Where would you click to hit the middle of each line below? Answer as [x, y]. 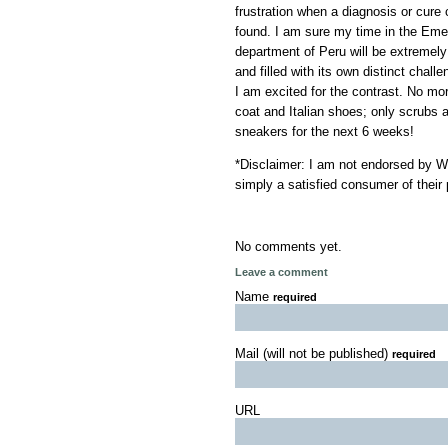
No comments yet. [288, 247]
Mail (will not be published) [313, 354]
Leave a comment [281, 272]
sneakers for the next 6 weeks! [324, 132]
